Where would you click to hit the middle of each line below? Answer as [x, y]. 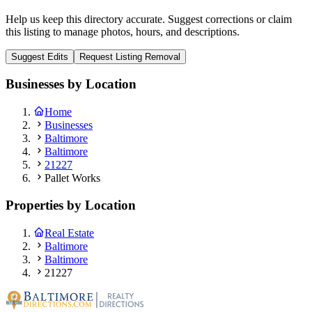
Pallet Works [72, 178]
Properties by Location [71, 205]
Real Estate [69, 233]
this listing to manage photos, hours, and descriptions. [123, 31]
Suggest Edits [40, 56]
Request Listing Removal [130, 56]
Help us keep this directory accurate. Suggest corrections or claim [149, 19]
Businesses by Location [71, 84]
